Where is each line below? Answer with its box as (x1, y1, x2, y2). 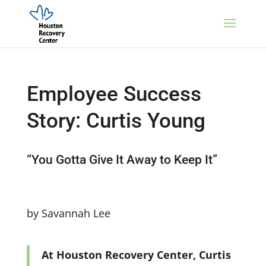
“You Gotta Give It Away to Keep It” (26, 153, 217, 167)
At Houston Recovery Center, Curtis (41, 248, 231, 262)
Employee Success (26, 82, 201, 106)
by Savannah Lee (26, 206, 110, 220)
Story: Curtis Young (26, 109, 205, 133)
